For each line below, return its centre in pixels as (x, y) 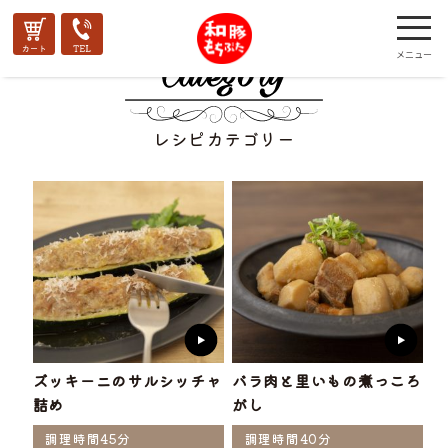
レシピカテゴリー (223, 138)
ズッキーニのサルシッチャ (127, 380)
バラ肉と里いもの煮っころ (326, 380)
